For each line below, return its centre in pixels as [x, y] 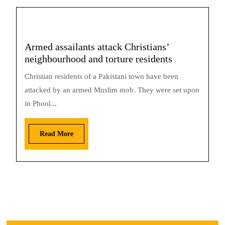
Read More [57, 134]
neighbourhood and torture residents [98, 59]
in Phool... [41, 103]
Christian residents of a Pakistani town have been [101, 76]
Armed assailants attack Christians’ [97, 47]
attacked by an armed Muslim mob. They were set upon [112, 90]
